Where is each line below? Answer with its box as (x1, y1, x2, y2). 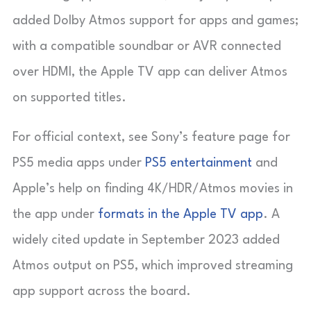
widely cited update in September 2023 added (12, 233, 280, 246)
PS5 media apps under (12, 156, 145, 169)
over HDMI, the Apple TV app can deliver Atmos (12, 65, 287, 78)
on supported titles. (12, 91, 126, 104)
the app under (12, 208, 98, 221)
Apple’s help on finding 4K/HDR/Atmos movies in (12, 182, 293, 195)
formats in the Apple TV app (98, 208, 263, 221)
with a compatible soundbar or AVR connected (12, 40, 281, 53)
